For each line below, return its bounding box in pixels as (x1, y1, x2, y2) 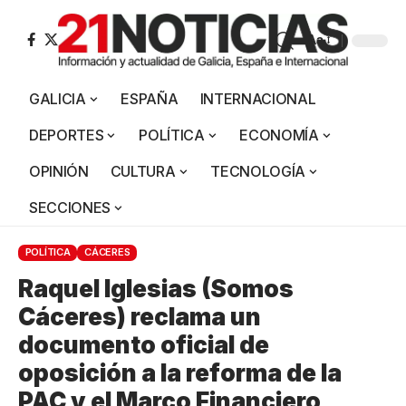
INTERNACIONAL (199, 89, 316, 108)
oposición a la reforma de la (18, 358, 342, 387)
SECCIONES (29, 198, 111, 217)
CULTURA (110, 161, 176, 180)
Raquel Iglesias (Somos (18, 274, 294, 303)
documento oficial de (18, 330, 269, 359)
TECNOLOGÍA (210, 161, 306, 180)
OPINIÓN (29, 161, 89, 180)
